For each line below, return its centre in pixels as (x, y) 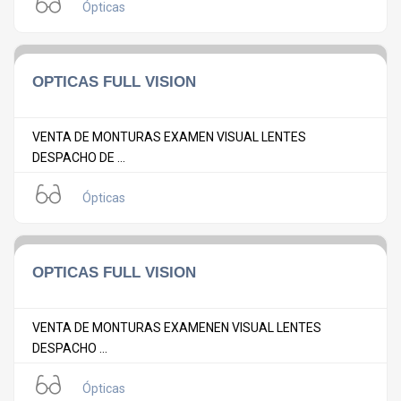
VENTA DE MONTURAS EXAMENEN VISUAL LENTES (177, 328)
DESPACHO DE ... (79, 158)
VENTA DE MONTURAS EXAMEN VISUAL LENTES (169, 137)
